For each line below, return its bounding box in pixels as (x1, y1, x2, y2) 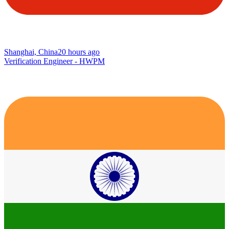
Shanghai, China (4, 47, 58, 56)
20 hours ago (58, 47, 100, 56)
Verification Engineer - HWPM (4, 56, 105, 65)
